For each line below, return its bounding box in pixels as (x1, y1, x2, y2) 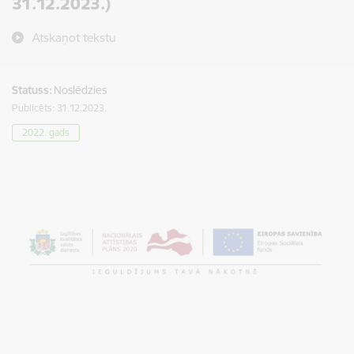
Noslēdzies (54, 83, 107, 97)
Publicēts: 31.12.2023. (12, 102, 107, 114)
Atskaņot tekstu (32, 30, 116, 45)
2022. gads (22, 126, 70, 138)
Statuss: (12, 83, 52, 97)
